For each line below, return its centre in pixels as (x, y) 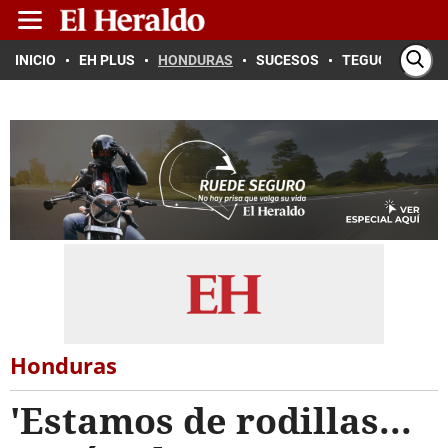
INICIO (35, 60)
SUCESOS (287, 60)
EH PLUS (107, 60)
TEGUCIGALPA (388, 60)
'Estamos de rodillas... (211, 420)
